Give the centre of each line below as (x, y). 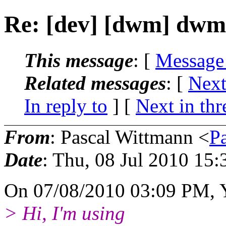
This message (79, 60)
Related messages (95, 83)
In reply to (66, 105)
